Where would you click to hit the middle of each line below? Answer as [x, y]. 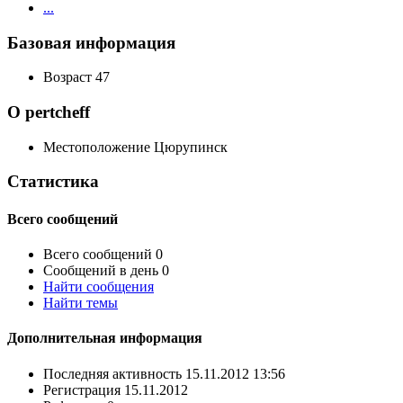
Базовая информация [91, 42]
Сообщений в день [101, 270]
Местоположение [97, 147]
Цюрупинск [191, 147]
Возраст [67, 77]
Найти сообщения [99, 287]
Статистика [53, 182]
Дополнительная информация [105, 338]
